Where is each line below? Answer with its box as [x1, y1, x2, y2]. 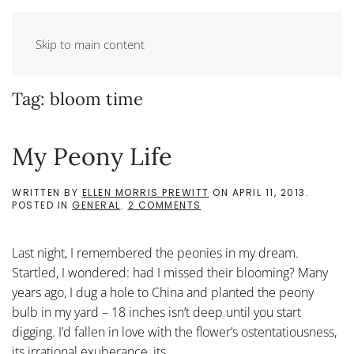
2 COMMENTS [127, 198, 201, 212]
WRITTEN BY [12, 186, 82, 199]
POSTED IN [12, 198, 72, 212]
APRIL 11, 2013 [232, 186, 306, 199]
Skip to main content [36, 36, 145, 52]
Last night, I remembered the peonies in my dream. [12, 244, 299, 262]
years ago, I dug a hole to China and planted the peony [12, 284, 314, 301]
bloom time [50, 88, 143, 110]
